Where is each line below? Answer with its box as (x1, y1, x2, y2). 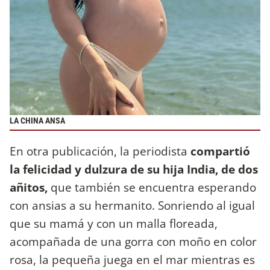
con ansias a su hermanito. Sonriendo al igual (10, 197, 255, 214)
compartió (190, 143, 250, 160)
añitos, (10, 179, 51, 196)
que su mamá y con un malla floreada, (10, 215, 218, 232)
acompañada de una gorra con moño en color (10, 233, 257, 250)
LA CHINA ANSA (10, 115, 65, 126)
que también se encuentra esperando (51, 179, 256, 196)
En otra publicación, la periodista (10, 143, 190, 160)
